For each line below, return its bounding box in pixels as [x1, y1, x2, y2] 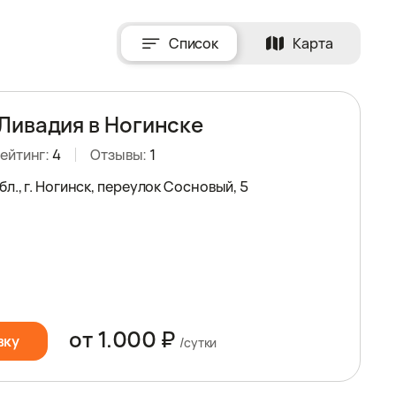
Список [168, 34, 219, 53]
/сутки [179, 334, 217, 351]
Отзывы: [90, 145, 150, 164]
